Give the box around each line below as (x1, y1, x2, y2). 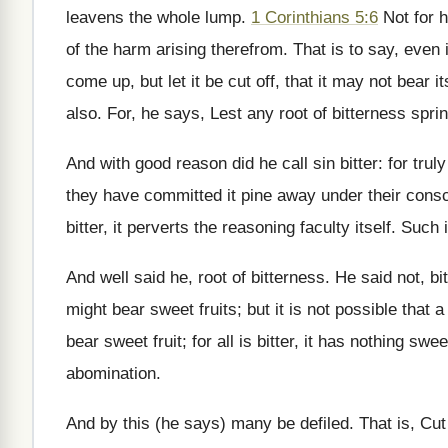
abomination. (66, 364, 161, 383)
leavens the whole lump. (66, 8, 251, 27)
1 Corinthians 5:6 (251, 8, 378, 27)
